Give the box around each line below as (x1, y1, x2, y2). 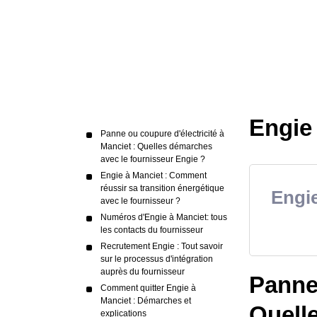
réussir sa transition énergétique (100, 183, 224, 193)
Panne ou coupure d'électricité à (100, 129, 224, 139)
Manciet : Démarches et (100, 296, 191, 306)
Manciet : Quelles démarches (100, 142, 212, 151)
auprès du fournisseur (100, 267, 185, 277)
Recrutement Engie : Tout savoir (100, 241, 223, 251)
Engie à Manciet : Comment (100, 171, 207, 180)
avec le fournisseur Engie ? (100, 154, 205, 164)
